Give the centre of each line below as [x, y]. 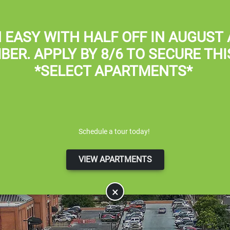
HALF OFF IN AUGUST [153, 37]
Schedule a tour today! [115, 131]
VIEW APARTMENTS [115, 159]
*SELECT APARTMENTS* [115, 71]
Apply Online [134, 9]
